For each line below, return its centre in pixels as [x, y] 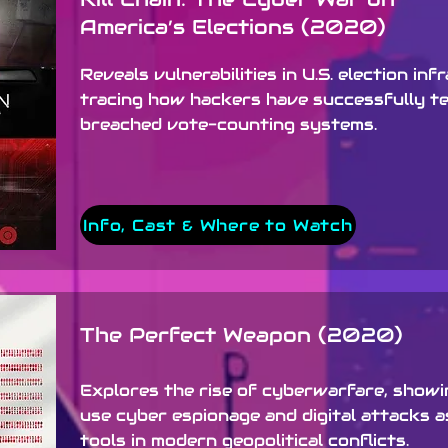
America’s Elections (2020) [233, 27]
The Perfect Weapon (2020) [241, 335]
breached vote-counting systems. [228, 124]
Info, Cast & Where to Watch [218, 225]
